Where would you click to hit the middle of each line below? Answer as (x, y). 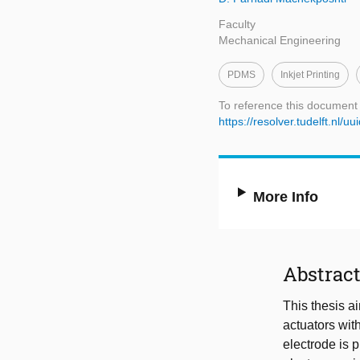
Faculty (237, 25)
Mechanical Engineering (280, 41)
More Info (286, 197)
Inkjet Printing (310, 75)
